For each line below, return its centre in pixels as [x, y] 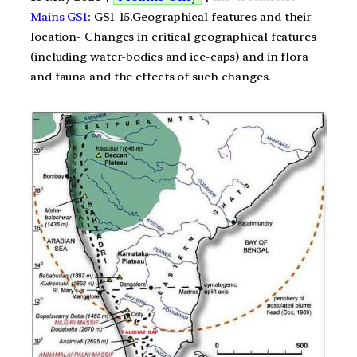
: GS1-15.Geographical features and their [200, 16]
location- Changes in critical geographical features [173, 36]
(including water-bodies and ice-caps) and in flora [169, 56]
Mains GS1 [59, 16]
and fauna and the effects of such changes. [151, 76]
